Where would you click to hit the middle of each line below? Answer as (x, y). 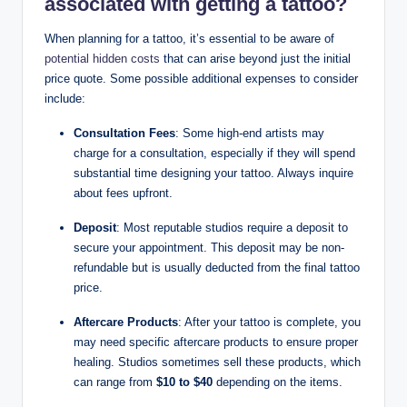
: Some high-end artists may (250, 133)
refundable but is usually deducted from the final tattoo (217, 267)
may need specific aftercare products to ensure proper (216, 342)
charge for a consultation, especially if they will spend (214, 153)
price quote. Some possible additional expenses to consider (201, 78)
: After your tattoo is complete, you (269, 322)
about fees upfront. (123, 193)
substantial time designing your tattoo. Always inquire (213, 173)
